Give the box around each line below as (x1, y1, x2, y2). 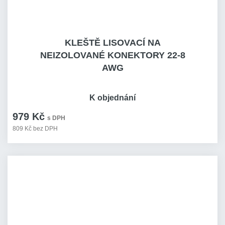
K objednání (89, 93, 136, 102)
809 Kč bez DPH (13, 125, 58, 132)
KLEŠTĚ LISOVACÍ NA (64, 38, 161, 48)
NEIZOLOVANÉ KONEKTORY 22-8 (40, 50, 185, 60)
